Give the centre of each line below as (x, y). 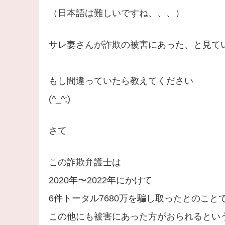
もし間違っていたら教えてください (121, 81)
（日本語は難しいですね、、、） (116, 13)
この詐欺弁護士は (85, 162)
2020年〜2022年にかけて (100, 180)
